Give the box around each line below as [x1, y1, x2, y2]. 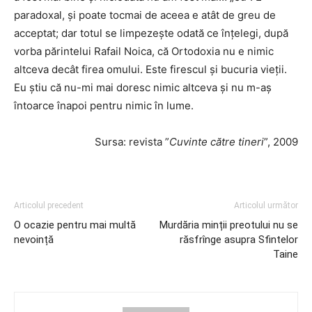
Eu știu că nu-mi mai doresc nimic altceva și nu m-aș [14, 80, 272, 94]
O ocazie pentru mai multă [14, 218, 136, 231]
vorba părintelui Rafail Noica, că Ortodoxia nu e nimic [14, 44, 274, 58]
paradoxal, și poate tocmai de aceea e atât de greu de [14, 8, 276, 22]
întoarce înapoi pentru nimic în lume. [14, 98, 194, 112]
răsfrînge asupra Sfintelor [180, 233, 298, 246]
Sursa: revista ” [95, 134, 169, 148]
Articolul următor [234, 200, 298, 210]
